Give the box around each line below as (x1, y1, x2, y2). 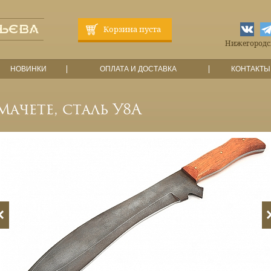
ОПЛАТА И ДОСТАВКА (99, 65, 177, 73)
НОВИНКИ (10, 65, 47, 73)
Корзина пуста (103, 25, 161, 34)
